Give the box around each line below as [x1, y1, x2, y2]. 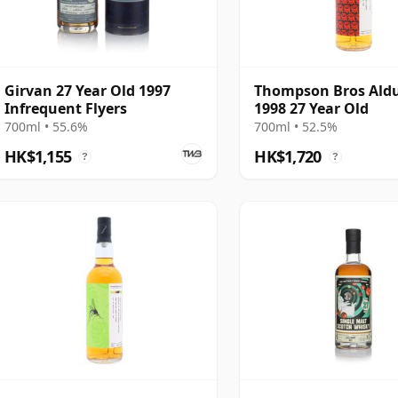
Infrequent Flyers [4, 98, 127, 118]
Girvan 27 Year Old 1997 [4, 80, 171, 100]
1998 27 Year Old [254, 98, 370, 118]
